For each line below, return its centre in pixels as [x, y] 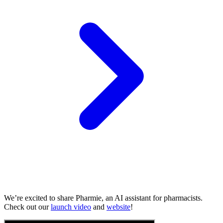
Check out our [27, 207]
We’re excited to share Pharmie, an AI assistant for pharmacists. [103, 198]
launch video [71, 207]
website [118, 207]
